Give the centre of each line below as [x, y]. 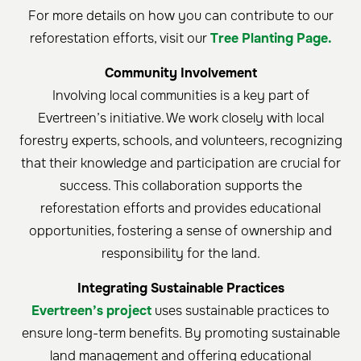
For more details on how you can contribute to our [180, 16]
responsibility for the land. [180, 254]
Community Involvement [180, 73]
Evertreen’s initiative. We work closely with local [180, 118]
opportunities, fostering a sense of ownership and [180, 231]
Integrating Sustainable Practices [180, 288]
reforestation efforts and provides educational [180, 209]
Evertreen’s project [91, 311]
